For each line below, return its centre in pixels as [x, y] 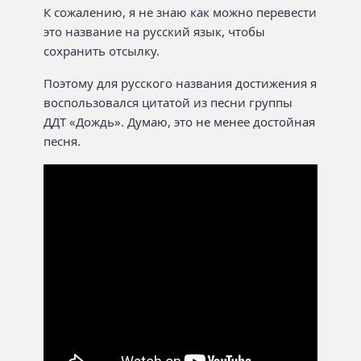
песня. [62, 141]
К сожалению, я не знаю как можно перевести [180, 12]
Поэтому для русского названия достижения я [180, 83]
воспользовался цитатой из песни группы [168, 103]
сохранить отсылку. [102, 50]
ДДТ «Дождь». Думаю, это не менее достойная [179, 122]
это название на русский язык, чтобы [154, 31]
